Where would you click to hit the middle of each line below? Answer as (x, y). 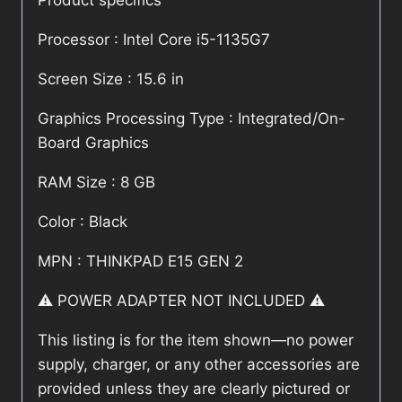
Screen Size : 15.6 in (111, 79)
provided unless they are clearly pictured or (194, 389)
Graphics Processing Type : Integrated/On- (192, 119)
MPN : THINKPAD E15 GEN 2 (140, 262)
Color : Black (83, 222)
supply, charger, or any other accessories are (199, 365)
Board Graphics (93, 143)
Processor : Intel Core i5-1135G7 (154, 40)
